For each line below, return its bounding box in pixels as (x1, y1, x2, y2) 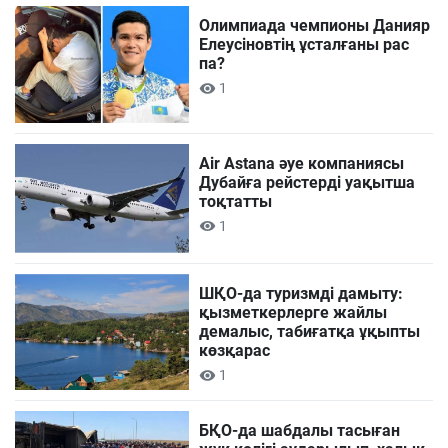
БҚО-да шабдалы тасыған (199, 421, 401, 441)
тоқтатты (199, 191, 273, 211)
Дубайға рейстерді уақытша (199, 172, 416, 192)
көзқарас (199, 341, 271, 361)
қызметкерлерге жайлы (199, 303, 388, 323)
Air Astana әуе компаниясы (199, 153, 405, 173)
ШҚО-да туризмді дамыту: (199, 284, 404, 304)
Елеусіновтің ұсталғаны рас (199, 35, 410, 55)
